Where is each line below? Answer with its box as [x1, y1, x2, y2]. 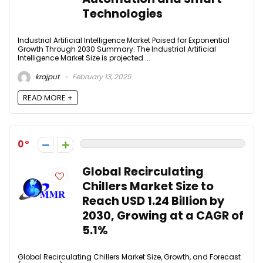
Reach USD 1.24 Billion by [82, 193, 224, 209]
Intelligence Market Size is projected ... [18, 53, 150, 63]
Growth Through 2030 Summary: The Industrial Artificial [18, 44, 216, 55]
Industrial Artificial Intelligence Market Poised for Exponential [18, 35, 230, 46]
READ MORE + [23, 92, 73, 103]
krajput [33, 72, 59, 82]
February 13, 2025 [70, 72, 131, 82]
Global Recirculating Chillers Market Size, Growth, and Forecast [18, 251, 241, 262]
